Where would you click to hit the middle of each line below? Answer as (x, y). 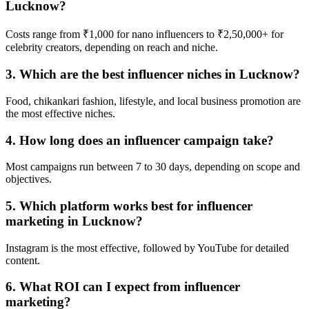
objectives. (29, 179)
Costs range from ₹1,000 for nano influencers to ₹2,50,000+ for (144, 34)
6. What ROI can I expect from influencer (123, 287)
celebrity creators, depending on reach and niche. (112, 48)
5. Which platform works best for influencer (129, 206)
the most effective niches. (60, 113)
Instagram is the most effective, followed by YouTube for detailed (147, 248)
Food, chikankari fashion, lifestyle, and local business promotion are (153, 101)
